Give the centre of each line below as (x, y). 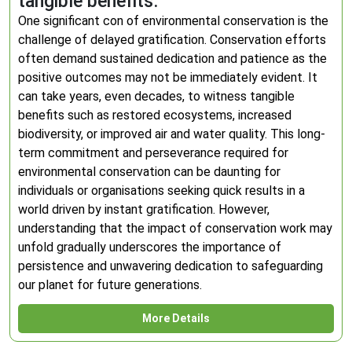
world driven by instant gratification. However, (144, 209)
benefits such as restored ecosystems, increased (155, 115)
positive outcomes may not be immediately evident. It (168, 77)
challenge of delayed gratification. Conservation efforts (172, 40)
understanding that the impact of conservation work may (175, 228)
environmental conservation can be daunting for (149, 172)
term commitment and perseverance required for (153, 153)
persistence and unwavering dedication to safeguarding (170, 266)
